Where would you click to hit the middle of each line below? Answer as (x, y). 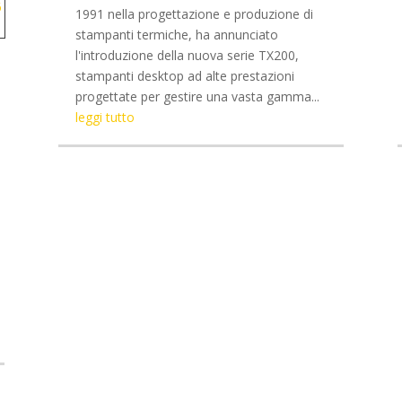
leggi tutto (105, 117)
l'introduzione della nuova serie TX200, (187, 55)
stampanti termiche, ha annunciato (176, 34)
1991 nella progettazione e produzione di (194, 13)
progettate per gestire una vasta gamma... (197, 96)
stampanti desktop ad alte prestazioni (184, 75)
